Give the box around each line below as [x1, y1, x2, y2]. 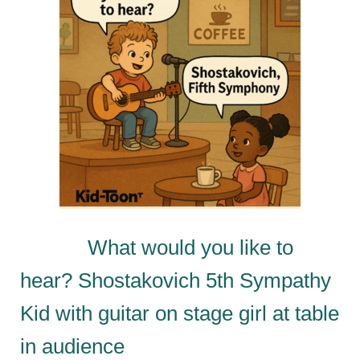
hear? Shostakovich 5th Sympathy [20, 268, 331, 292]
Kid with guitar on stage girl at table [20, 301, 339, 325]
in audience [20, 333, 125, 358]
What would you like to [20, 235, 293, 260]
